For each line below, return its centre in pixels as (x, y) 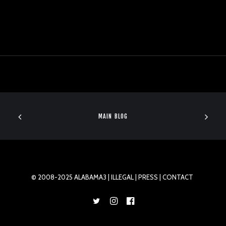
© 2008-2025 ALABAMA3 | (71, 177)
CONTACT (178, 177)
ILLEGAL (122, 177)
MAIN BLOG (113, 116)
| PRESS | (148, 177)
